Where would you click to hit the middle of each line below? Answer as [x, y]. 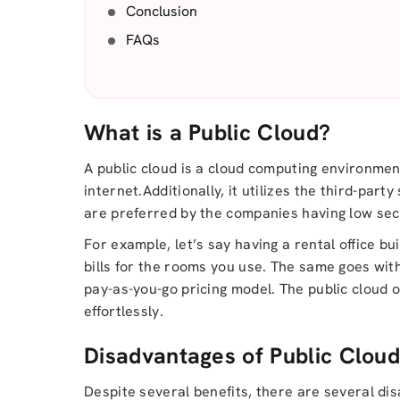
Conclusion [162, 11]
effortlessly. [124, 311]
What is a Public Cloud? [208, 133]
